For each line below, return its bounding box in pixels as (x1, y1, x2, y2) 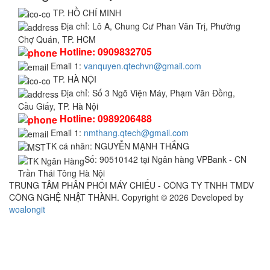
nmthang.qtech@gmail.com (84, 126, 189, 139)
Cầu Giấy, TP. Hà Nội (18, 99, 98, 112)
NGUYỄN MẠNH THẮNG (95, 139, 189, 152)
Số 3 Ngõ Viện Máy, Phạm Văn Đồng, (92, 86, 235, 99)
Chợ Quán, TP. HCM (18, 33, 96, 46)
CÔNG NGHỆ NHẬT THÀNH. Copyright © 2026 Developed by (9, 190, 243, 203)
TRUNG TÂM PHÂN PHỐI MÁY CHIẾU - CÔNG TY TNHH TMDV (9, 178, 254, 191)
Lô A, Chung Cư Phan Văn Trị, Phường (92, 19, 240, 32)
